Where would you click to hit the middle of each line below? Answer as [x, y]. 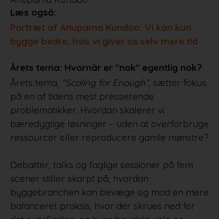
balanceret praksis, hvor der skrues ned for [102, 206]
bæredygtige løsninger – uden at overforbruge [109, 124]
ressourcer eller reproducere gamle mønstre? [109, 138]
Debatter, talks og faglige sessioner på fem [101, 165]
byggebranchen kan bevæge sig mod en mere [109, 192]
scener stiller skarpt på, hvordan [79, 179]
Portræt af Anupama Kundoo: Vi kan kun [100, 28]
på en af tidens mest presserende [82, 97]
